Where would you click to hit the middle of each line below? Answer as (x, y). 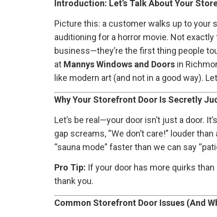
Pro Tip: (70, 168)
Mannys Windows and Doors (119, 64)
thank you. (74, 181)
